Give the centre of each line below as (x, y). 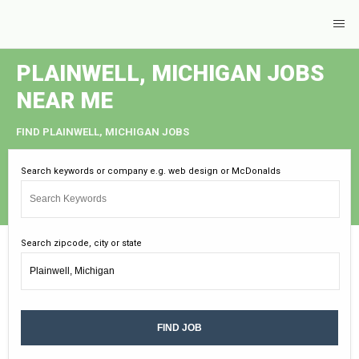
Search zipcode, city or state (81, 243)
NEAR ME (65, 101)
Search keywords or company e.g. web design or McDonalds (151, 171)
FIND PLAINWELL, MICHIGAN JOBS (103, 132)
